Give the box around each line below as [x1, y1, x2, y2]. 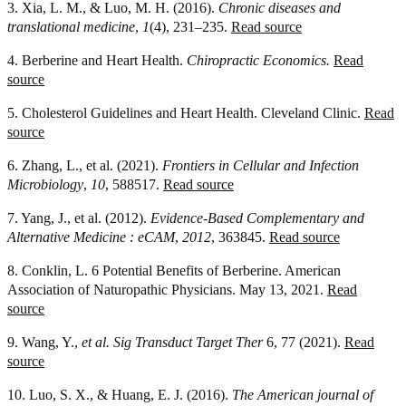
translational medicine [7, 19, 135, 35]
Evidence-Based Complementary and [150, 210, 364, 227]
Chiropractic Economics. [187, 53, 330, 69]
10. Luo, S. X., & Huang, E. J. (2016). [7, 387, 232, 403]
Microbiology [7, 177, 83, 193]
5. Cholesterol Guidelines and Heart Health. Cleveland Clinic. [7, 105, 364, 121]
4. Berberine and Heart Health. [7, 53, 187, 69]
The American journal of [232, 387, 373, 403]
